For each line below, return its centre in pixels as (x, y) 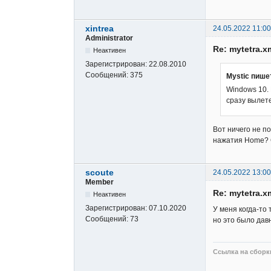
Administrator (109, 38)
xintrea (100, 28)
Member (100, 182)
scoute (100, 172)
